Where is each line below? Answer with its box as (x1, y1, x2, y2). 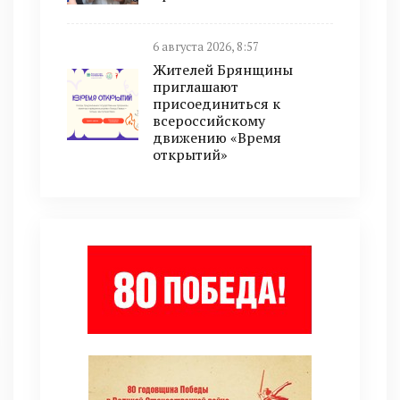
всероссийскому (153, 111, 265, 131)
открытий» (153, 145, 228, 165)
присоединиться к (153, 94, 280, 114)
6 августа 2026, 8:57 (153, 39, 259, 55)
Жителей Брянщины (153, 60, 293, 80)
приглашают (153, 77, 238, 97)
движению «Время (153, 128, 281, 148)
